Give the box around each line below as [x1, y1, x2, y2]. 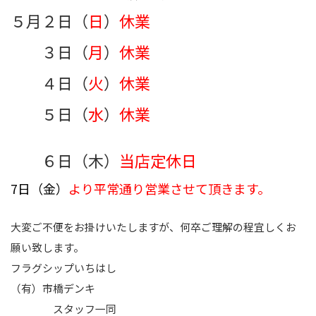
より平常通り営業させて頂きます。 [68, 178, 270, 197]
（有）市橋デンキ [11, 281, 95, 296]
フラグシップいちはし [11, 260, 116, 276]
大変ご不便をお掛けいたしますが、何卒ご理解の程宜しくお [11, 219, 296, 235]
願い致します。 [11, 240, 84, 255]
